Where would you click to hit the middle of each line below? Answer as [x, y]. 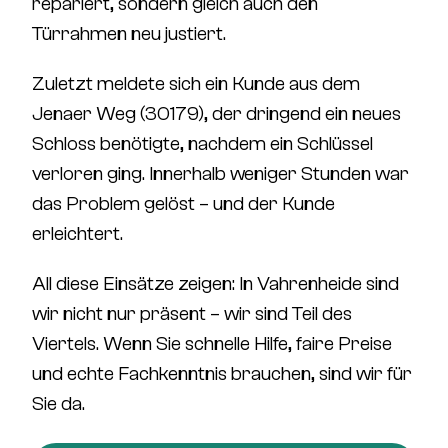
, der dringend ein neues [302, 113]
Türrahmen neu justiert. [129, 33]
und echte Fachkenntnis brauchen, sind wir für [222, 373]
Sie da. [58, 403]
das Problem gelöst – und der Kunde [183, 203]
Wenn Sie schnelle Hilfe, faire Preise [245, 343]
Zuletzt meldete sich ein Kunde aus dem [196, 83]
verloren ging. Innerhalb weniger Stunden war [220, 173]
